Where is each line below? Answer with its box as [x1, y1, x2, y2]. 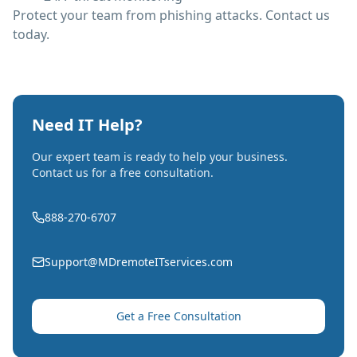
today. [13, 25, 49, 43]
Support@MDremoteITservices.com [45, 254, 233, 269]
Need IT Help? [32, 114, 143, 135]
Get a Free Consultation [116, 308, 241, 324]
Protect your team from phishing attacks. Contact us [13, 6, 330, 24]
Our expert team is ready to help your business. [32, 149, 288, 164]
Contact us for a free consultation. [32, 165, 214, 180]
